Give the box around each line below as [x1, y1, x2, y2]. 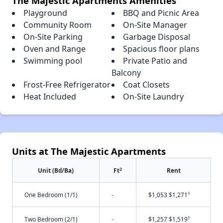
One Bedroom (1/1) [24, 191, 78, 199]
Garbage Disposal [123, 31, 190, 43]
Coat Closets [123, 79, 170, 91]
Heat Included [23, 91, 76, 103]
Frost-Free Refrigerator [23, 79, 111, 91]
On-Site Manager [123, 19, 187, 31]
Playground [23, 7, 67, 19]
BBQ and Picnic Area [123, 7, 199, 19]
